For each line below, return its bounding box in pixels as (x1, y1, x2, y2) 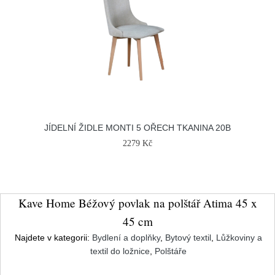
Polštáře (154, 246, 187, 256)
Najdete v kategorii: (14, 233, 92, 242)
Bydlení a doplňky (91, 233, 160, 242)
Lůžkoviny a (215, 233, 262, 242)
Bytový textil (165, 233, 211, 242)
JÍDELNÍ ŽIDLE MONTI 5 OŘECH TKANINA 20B (44, 123, 231, 133)
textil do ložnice (90, 246, 150, 256)
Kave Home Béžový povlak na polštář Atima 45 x (18, 195, 257, 211)
